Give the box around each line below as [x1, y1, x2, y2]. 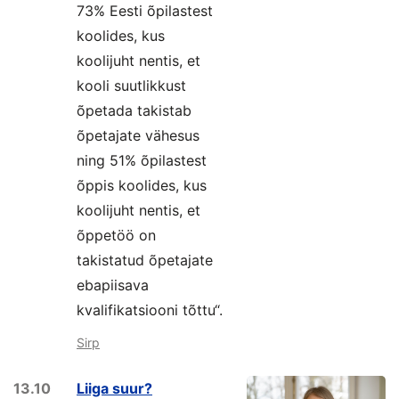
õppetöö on [77, 226, 156, 244]
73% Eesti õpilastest [77, 2, 213, 20]
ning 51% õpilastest [77, 151, 207, 169]
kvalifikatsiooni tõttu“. [77, 301, 223, 319]
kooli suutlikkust [77, 77, 186, 94]
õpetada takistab [77, 102, 191, 119]
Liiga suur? [77, 379, 152, 397]
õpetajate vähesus [77, 126, 199, 144]
